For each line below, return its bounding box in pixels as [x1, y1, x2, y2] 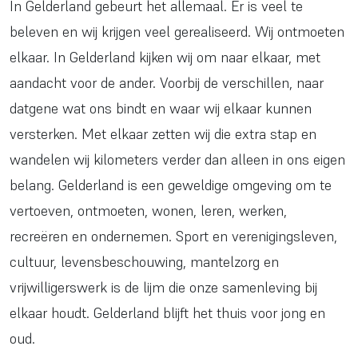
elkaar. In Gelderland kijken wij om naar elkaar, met [10, 48, 320, 66]
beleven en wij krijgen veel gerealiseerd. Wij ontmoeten [10, 22, 344, 41]
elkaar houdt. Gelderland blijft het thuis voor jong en [10, 304, 325, 322]
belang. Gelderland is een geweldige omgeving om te [10, 176, 332, 194]
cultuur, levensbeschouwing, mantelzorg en [10, 253, 279, 271]
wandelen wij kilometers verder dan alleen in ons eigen [10, 150, 345, 169]
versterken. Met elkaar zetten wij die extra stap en [10, 125, 316, 143]
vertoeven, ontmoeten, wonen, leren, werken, [10, 201, 287, 220]
